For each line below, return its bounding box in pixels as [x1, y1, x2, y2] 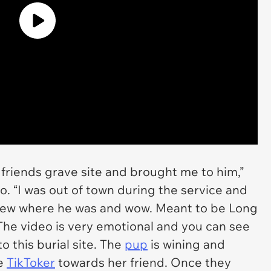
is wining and [148, 237, 225, 252]
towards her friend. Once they [55, 255, 231, 270]
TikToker [7, 255, 55, 270]
